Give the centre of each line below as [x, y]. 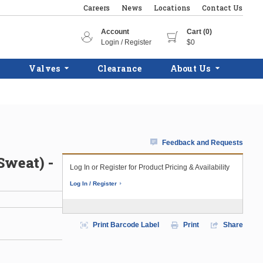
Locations [172, 8]
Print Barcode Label [126, 225]
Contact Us [222, 8]
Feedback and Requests [203, 143]
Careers [97, 8]
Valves [45, 68]
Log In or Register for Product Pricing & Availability [150, 167]
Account [115, 31]
